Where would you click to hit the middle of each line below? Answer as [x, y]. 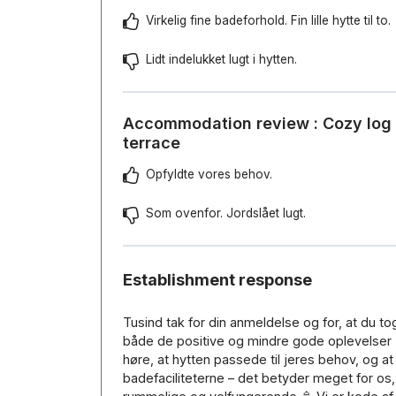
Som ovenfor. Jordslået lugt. [226, 213]
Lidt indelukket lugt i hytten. [221, 59]
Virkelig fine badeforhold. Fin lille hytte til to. [268, 20]
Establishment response [217, 280]
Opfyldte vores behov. [209, 174]
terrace [152, 143]
